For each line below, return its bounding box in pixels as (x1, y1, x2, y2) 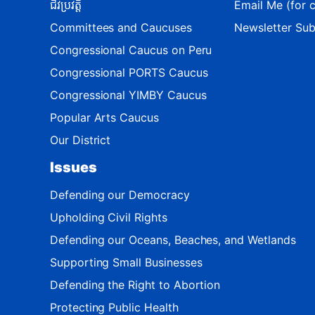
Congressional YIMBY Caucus (50, 87, 207, 102)
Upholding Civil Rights (50, 210, 167, 224)
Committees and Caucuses (50, 20, 192, 34)
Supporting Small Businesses (50, 255, 202, 269)
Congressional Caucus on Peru (50, 42, 212, 57)
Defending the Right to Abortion (50, 277, 221, 292)
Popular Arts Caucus (50, 110, 159, 124)
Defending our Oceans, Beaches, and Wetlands (50, 232, 296, 247)
